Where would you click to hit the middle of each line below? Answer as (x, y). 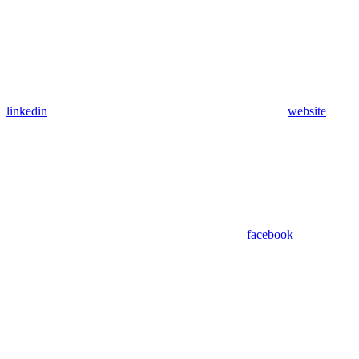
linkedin (27, 111)
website (307, 111)
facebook (270, 234)
